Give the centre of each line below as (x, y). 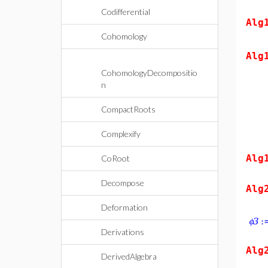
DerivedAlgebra (129, 256)
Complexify (121, 134)
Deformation (124, 207)
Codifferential (126, 12)
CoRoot (115, 158)
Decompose (123, 183)
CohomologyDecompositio (149, 73)
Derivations (123, 232)
